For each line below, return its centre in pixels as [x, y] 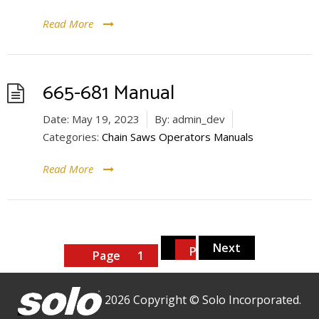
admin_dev [197, 119]
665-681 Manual [109, 93]
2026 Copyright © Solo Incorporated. [203, 300]
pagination [32, 250]
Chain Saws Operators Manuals [178, 137]
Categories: [71, 137]
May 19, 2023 [106, 119]
